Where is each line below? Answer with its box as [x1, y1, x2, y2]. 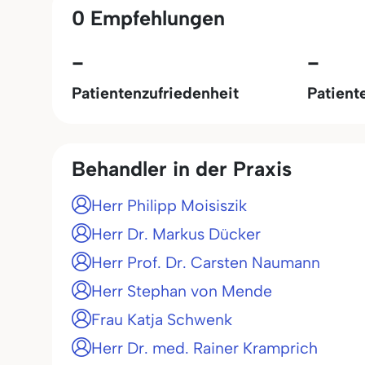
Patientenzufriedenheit [72, 83, 239, 103]
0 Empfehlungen [72, 5, 225, 30]
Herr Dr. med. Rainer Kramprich [91, 338, 318, 358]
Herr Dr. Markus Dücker [91, 224, 261, 244]
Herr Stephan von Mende [91, 281, 272, 301]
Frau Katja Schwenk [91, 310, 232, 329]
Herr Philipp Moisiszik [91, 196, 247, 215]
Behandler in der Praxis [72, 156, 292, 181]
